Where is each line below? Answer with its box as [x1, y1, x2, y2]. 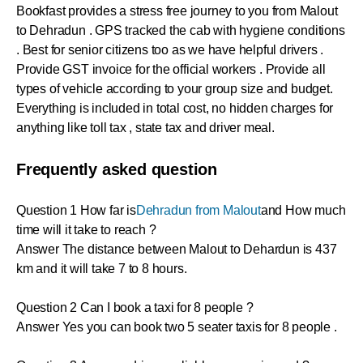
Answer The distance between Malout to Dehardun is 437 [16, 242, 337, 257]
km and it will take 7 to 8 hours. [16, 262, 187, 276]
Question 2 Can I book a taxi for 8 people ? [16, 301, 254, 315]
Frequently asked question [16, 160, 217, 179]
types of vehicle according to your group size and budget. [16, 82, 333, 96]
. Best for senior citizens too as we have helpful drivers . [16, 43, 324, 58]
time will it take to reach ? [16, 223, 156, 237]
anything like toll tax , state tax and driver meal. [16, 121, 275, 135]
